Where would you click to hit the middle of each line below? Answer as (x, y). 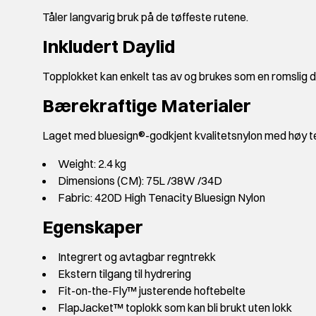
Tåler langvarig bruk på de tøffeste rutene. (145, 17)
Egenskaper (93, 227)
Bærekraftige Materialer (147, 106)
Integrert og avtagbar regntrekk (137, 257)
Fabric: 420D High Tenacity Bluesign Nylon (162, 198)
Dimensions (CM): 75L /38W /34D (140, 181)
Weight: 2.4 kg (92, 164)
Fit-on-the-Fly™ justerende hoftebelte (152, 291)
